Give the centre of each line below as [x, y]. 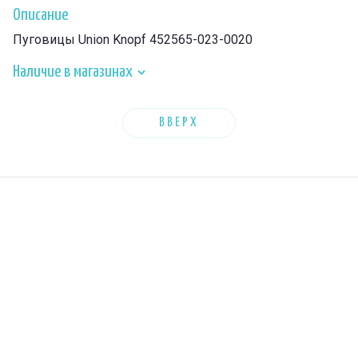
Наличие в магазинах [74, 72]
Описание [41, 15]
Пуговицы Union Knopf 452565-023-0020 [133, 40]
